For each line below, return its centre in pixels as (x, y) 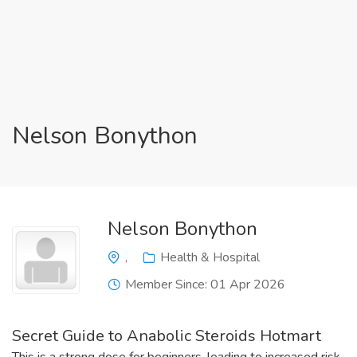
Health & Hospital (210, 257)
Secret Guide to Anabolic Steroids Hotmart (167, 336)
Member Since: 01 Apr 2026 (205, 284)
